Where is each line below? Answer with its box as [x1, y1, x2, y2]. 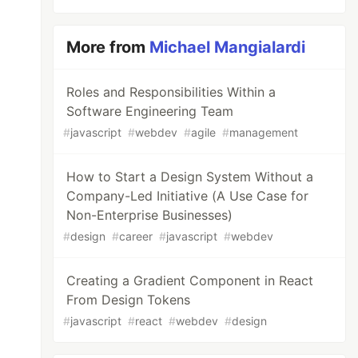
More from [66, 38, 150, 57]
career [119, 229, 153, 243]
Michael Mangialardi [149, 38, 306, 57]
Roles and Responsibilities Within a [66, 84, 276, 100]
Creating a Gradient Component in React [66, 272, 314, 288]
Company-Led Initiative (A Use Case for [66, 188, 309, 204]
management [229, 125, 299, 139]
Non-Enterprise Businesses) [66, 207, 233, 223]
